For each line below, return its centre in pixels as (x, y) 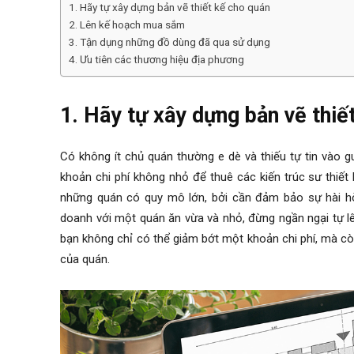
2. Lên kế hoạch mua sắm (127, 25)
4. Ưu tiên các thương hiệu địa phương (156, 60)
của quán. (85, 260)
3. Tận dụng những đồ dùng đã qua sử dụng (169, 42)
